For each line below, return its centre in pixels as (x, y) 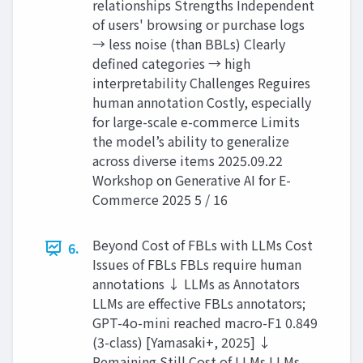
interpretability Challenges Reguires (201, 83)
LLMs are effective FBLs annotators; (199, 303)
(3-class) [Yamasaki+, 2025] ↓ (182, 342)
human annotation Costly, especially (202, 102)
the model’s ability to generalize (191, 141)
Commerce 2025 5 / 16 (160, 200)
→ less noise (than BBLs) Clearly (189, 44)
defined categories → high (171, 64)
